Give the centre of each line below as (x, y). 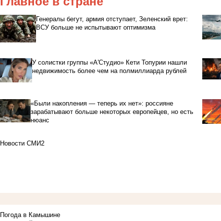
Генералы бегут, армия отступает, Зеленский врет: (112, 19)
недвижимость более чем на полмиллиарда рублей (110, 71)
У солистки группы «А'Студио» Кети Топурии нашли (110, 62)
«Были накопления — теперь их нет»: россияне (102, 103)
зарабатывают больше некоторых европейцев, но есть (112, 111)
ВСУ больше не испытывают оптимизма (95, 28)
